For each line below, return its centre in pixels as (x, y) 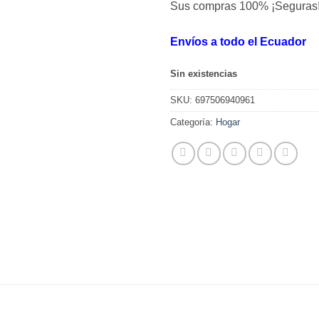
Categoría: (193, 122)
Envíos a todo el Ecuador (238, 41)
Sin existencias (204, 73)
